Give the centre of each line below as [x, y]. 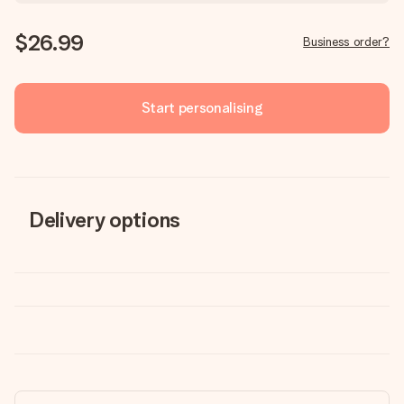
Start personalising [202, 108]
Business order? [346, 41]
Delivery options [105, 220]
